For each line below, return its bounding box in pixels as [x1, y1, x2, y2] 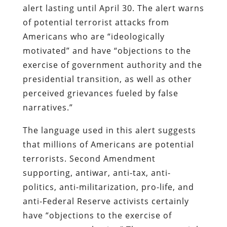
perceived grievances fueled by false [22, 87, 178, 99]
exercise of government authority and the [22, 59, 202, 70]
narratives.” [22, 101, 73, 113]
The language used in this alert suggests [22, 124, 196, 136]
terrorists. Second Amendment [22, 153, 156, 164]
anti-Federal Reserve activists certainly [22, 195, 189, 207]
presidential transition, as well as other [22, 73, 192, 85]
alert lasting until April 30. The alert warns [22, 2, 204, 14]
